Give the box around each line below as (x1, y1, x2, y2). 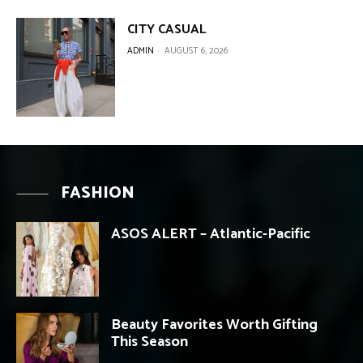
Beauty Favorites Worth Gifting (111, 313, 318, 338)
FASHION (61, 180, 135, 207)
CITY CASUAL (127, 18, 207, 41)
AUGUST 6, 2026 (164, 43, 228, 58)
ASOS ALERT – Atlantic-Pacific (111, 222, 310, 247)
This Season (111, 330, 188, 355)
